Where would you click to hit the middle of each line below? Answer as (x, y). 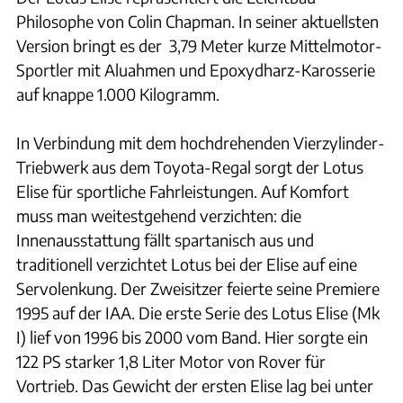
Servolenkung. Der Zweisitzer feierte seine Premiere (198, 289)
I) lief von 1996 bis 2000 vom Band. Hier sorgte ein (192, 337)
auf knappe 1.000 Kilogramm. (118, 94)
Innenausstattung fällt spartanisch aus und (165, 240)
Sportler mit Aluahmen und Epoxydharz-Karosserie (196, 70)
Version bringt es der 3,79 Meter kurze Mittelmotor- (199, 46)
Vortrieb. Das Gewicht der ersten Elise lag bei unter (195, 386)
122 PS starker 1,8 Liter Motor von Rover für (171, 362)
